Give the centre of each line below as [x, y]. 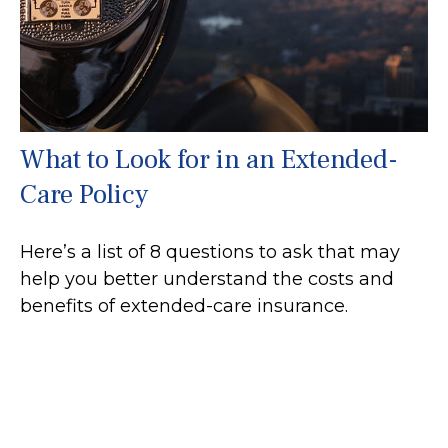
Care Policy [84, 195]
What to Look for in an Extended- [209, 160]
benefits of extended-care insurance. [184, 306]
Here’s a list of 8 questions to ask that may [210, 252]
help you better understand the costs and [207, 279]
